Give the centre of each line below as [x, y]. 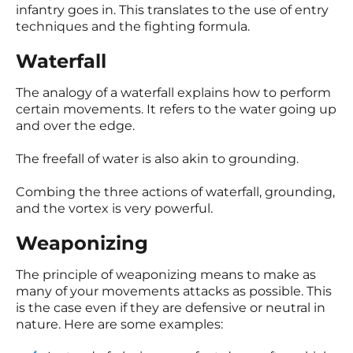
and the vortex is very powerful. [114, 209]
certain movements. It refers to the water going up [176, 110]
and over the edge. [75, 126]
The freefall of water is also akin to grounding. [157, 159]
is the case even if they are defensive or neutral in [171, 308]
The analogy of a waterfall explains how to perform [173, 93]
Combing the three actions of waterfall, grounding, [175, 192]
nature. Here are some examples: [119, 325]
